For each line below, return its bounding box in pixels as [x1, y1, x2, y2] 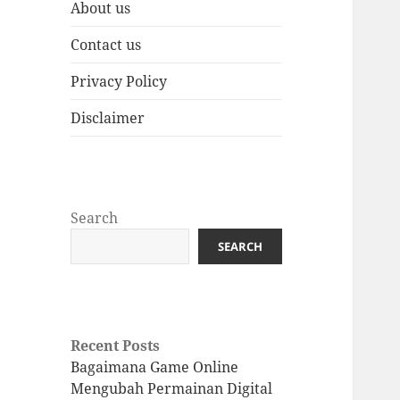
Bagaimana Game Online [71, 357, 239, 378]
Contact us [71, 35, 142, 55]
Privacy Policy [71, 71, 168, 92]
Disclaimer [71, 108, 146, 129]
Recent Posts [71, 336, 161, 356]
